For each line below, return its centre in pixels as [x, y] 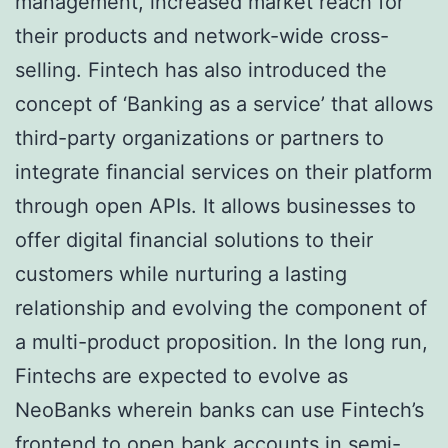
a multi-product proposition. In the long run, [221, 342]
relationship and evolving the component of [221, 308]
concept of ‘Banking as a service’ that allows [224, 104]
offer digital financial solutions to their [194, 240]
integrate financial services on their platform [223, 172]
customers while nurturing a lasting [181, 274]
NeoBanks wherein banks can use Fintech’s [219, 410]
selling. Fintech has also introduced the [201, 70]
